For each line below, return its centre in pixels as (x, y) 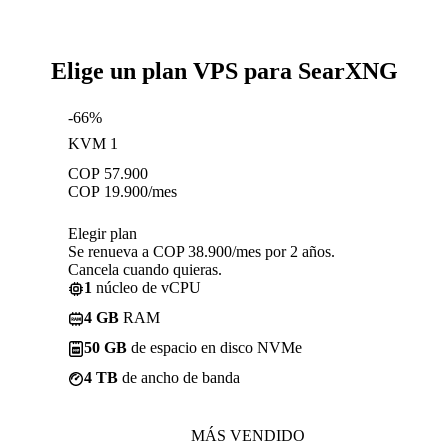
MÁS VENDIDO (248, 435)
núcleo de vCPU (146, 287)
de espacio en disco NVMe (214, 347)
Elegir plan (102, 233)
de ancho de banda (179, 377)
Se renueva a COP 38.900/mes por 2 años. (201, 251)
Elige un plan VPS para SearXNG (224, 70)
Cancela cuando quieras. (145, 269)
